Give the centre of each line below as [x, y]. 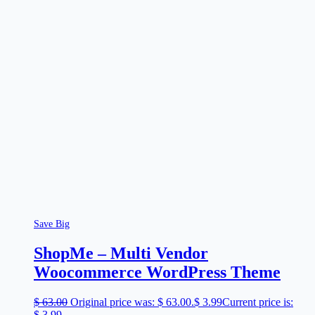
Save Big [52, 224]
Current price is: [258, 302]
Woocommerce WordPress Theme [157, 272]
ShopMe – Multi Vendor [121, 253]
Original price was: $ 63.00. [132, 302]
